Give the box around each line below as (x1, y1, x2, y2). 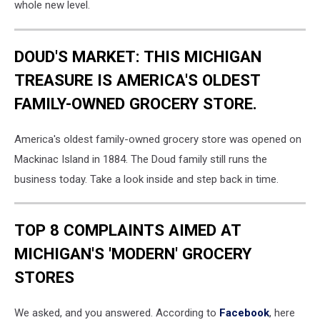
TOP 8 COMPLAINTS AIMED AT (14, 221, 241, 240)
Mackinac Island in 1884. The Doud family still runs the (14, 152, 267, 166)
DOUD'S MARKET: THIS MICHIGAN (14, 46, 261, 66)
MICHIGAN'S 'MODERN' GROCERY (14, 244, 251, 264)
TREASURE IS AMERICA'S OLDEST (14, 70, 261, 89)
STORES (14, 268, 74, 287)
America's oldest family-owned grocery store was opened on (14, 132, 301, 146)
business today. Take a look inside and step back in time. (14, 172, 279, 186)
